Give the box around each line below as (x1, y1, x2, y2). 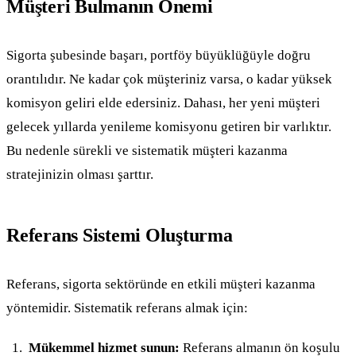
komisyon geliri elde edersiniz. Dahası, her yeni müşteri (6, 95, 320, 110)
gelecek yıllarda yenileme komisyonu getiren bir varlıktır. (6, 118, 331, 134)
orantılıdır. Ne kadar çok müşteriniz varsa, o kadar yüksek (6, 71, 332, 87)
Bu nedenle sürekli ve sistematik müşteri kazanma (6, 142, 288, 158)
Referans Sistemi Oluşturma (6, 224, 233, 246)
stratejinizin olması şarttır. (6, 166, 153, 182)
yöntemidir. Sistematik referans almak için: (6, 300, 248, 315)
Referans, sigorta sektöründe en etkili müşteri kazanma (6, 276, 315, 292)
